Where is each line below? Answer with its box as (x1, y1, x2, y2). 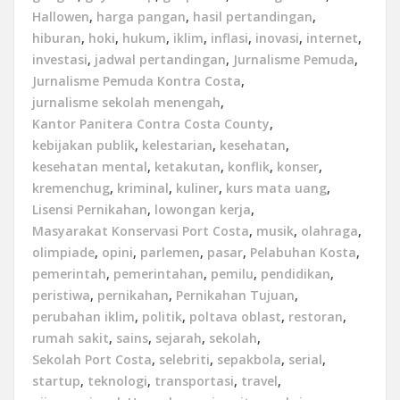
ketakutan (154, 158, 221, 175)
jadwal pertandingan (95, 51, 226, 68)
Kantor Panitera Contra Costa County (32, 115, 270, 132)
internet (306, 29, 358, 46)
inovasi (255, 29, 299, 46)
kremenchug (32, 179, 110, 196)
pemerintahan (113, 265, 204, 282)
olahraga (301, 222, 358, 239)
